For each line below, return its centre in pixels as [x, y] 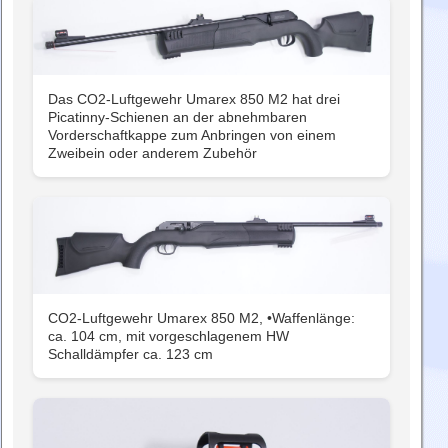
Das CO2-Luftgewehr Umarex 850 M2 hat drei [194, 98]
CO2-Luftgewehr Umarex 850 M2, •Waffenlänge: [201, 317]
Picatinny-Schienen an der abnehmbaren [177, 116]
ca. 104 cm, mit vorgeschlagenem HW [168, 335]
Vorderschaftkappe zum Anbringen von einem [192, 134]
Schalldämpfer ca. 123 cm [130, 353]
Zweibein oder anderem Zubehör [152, 152]
